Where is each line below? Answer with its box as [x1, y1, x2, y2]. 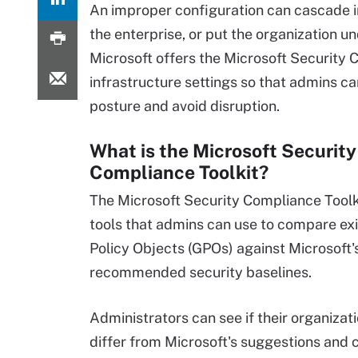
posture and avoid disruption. [89, 97, 280, 114]
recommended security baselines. [89, 264, 312, 280]
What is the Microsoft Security [89, 140, 356, 161]
